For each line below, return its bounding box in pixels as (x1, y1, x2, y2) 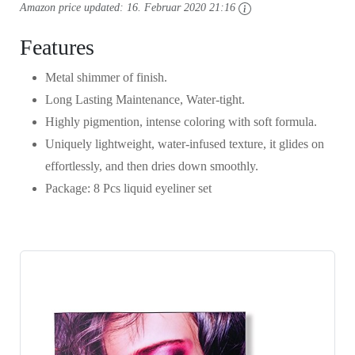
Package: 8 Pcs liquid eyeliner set (45, 181, 212, 196)
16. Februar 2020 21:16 (127, 2, 235, 14)
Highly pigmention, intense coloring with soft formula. (45, 115, 317, 129)
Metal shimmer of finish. (45, 71, 167, 85)
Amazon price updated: (20, 2, 127, 14)
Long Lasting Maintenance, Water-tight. (45, 93, 245, 107)
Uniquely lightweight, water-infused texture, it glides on (45, 137, 324, 151)
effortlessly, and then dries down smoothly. (45, 159, 258, 174)
